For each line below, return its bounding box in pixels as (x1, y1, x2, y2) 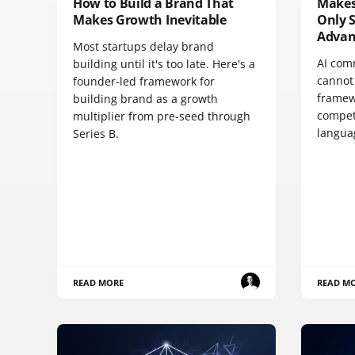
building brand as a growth (73, 91, 218, 107)
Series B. (73, 126, 119, 142)
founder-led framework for (73, 74, 215, 90)
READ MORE (73, 276, 124, 288)
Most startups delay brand (73, 39, 214, 55)
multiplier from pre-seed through (73, 109, 250, 124)
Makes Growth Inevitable (73, 11, 227, 29)
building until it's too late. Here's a (73, 56, 255, 72)
